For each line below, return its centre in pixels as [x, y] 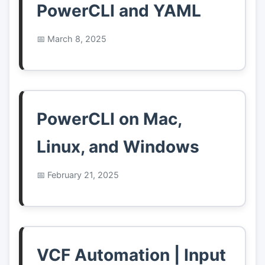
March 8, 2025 [77, 39]
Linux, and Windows [118, 147]
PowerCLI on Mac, [109, 119]
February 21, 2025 [83, 175]
